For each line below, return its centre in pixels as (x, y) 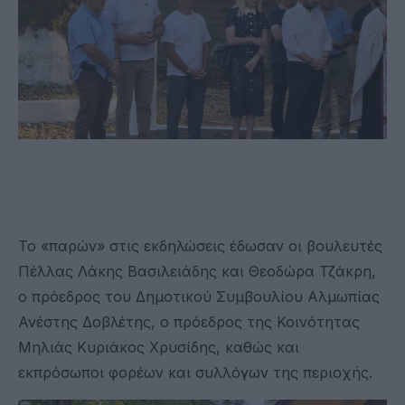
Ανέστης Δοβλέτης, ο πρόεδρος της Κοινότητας (189, 321)
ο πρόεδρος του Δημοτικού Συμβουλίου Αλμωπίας (199, 296)
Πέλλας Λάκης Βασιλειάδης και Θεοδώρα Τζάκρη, (197, 271)
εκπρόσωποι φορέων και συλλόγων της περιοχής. (195, 372)
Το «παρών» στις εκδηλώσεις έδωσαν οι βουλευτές (200, 245)
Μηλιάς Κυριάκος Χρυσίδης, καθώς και (159, 347)
